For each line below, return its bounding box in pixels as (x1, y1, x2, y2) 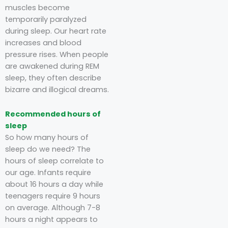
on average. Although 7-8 (5, 203, 100, 213)
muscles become (5, 2, 70, 13)
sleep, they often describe (5, 72, 101, 83)
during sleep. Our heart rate (5, 25, 106, 36)
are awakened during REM (5, 61, 99, 71)
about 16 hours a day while (5, 179, 103, 190)
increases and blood (5, 37, 81, 48)
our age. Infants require (5, 167, 91, 178)
